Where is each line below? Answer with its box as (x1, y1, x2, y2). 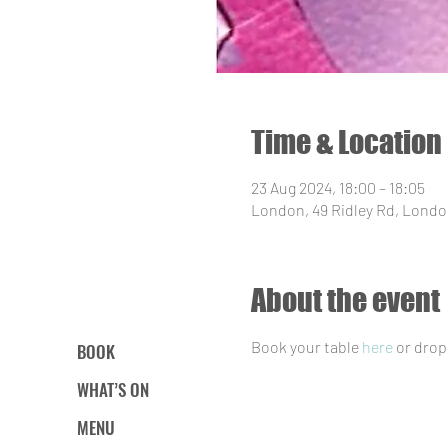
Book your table (250, 337, 362, 356)
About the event (250, 282, 440, 318)
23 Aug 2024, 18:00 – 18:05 (250, 178, 425, 197)
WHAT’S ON (77, 377, 149, 403)
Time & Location (250, 124, 442, 160)
